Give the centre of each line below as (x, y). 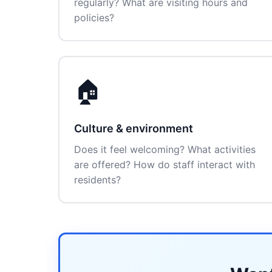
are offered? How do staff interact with (165, 165)
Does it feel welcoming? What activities (165, 149)
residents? (97, 180)
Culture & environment (134, 128)
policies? (94, 18)
